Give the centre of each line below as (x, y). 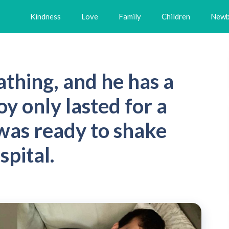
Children (176, 16)
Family (130, 16)
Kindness (45, 16)
